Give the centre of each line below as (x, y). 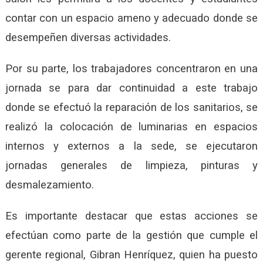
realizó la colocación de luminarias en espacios (131, 127)
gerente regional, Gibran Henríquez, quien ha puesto (131, 254)
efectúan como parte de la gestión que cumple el (131, 235)
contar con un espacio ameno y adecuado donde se (131, 18)
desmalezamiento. (49, 185)
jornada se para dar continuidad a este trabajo (131, 88)
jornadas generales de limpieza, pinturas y (131, 165)
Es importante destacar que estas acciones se (131, 216)
